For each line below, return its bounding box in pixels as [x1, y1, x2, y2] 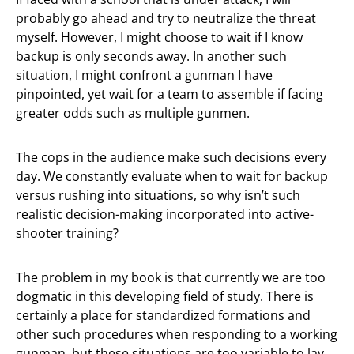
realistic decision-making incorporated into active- [16, 205, 314, 223]
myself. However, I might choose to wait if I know [16, 28, 303, 46]
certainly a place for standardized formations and [16, 307, 311, 324]
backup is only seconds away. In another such [16, 47, 287, 65]
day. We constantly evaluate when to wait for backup [16, 168, 328, 185]
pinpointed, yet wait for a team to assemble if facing [16, 85, 323, 103]
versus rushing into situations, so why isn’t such [16, 186, 300, 204]
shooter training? [16, 224, 119, 242]
